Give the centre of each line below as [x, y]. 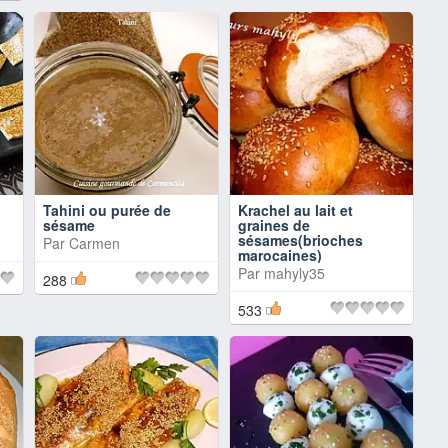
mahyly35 [294, 273]
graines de [274, 225]
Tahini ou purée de [107, 210]
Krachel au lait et [295, 210]
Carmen [94, 243]
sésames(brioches [300, 240]
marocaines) [280, 255]
